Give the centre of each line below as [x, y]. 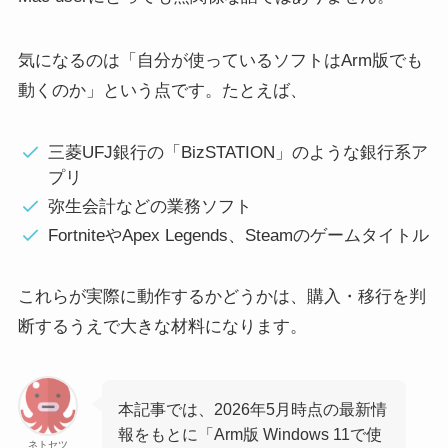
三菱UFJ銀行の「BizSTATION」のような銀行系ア [237, 152]
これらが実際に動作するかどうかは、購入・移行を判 [221, 297]
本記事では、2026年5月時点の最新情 [253, 408]
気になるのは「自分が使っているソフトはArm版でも [220, 60]
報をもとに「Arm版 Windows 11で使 [250, 433]
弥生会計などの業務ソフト [149, 207]
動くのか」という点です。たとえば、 [162, 90]
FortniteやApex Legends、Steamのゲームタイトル [238, 236]
